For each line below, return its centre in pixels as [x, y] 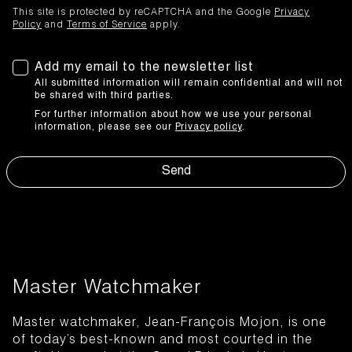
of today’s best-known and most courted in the [163, 341]
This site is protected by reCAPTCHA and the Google [143, 13]
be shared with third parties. [104, 96]
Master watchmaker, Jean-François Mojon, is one [170, 324]
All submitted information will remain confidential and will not [189, 83]
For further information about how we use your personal [173, 115]
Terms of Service [107, 25]
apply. [164, 25]
